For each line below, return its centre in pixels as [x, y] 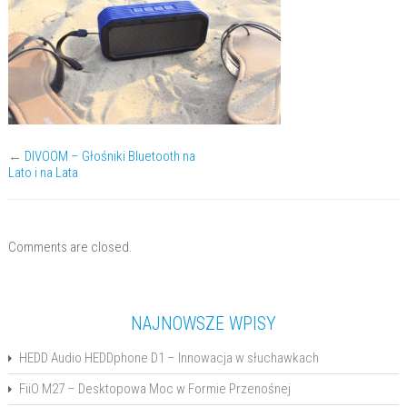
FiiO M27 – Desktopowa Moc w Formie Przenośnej [154, 389]
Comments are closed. [70, 247]
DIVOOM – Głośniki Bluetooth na [109, 156]
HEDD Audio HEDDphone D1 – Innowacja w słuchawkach [169, 358]
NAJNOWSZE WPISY [203, 323]
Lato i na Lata [43, 173]
